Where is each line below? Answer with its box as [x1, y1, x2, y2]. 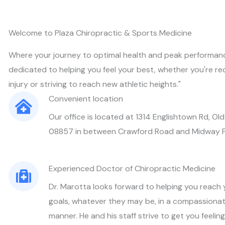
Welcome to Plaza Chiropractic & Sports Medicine [9, 28, 192, 38]
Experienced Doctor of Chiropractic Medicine [49, 163, 215, 174]
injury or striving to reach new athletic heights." [9, 79, 181, 89]
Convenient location [49, 93, 123, 104]
